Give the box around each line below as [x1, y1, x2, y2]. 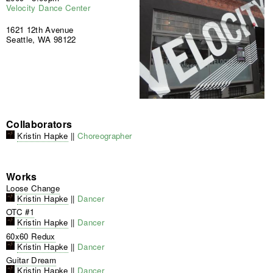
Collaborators [6, 117, 73, 132]
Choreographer [77, 130, 132, 142]
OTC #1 [6, 206, 34, 218]
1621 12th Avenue [6, 24, 74, 36]
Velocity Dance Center [6, 2, 90, 14]
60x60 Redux [6, 230, 55, 242]
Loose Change [6, 182, 60, 194]
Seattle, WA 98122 [6, 34, 76, 46]
